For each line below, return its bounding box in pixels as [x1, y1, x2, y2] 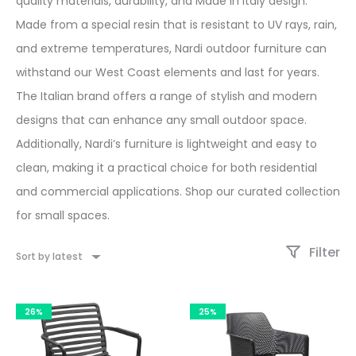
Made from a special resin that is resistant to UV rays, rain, [16, 17, 337, 33]
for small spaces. [16, 207, 110, 224]
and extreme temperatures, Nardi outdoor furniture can [16, 41, 327, 57]
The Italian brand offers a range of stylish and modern [16, 88, 317, 105]
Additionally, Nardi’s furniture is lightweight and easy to [16, 136, 317, 153]
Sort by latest [16, 250, 83, 264]
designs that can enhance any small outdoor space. [16, 112, 307, 129]
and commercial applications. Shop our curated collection [16, 184, 340, 200]
